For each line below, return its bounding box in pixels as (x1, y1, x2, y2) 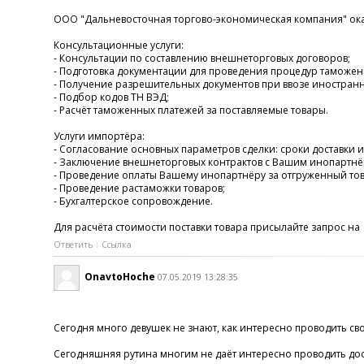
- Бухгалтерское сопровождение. (53, 194, 213, 209)
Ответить (53, 239, 93, 251)
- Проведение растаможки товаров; (53, 181, 225, 196)
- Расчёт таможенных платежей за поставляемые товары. (53, 103, 328, 118)
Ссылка (101, 239, 132, 251)
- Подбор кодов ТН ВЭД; (53, 90, 169, 105)
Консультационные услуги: (53, 38, 184, 53)
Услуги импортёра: (53, 129, 145, 144)
